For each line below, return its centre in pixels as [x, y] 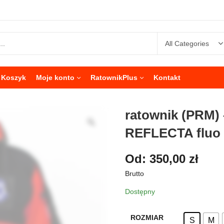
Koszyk [13, 77]
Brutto [134, 173]
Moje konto [55, 77]
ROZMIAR [147, 217]
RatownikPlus [114, 77]
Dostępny [140, 191]
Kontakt [167, 77]
